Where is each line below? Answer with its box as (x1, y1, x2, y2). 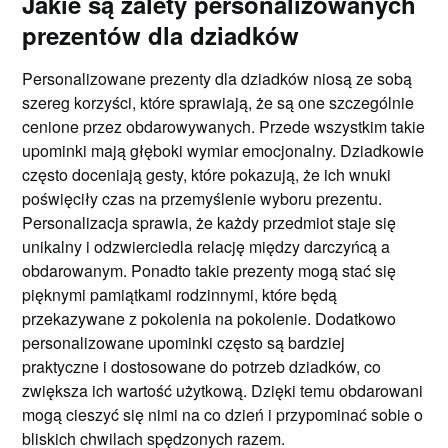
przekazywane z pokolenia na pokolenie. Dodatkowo (22, 306, 397, 330)
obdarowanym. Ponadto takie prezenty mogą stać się (22, 258, 397, 282)
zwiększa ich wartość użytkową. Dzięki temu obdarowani (22, 378, 424, 402)
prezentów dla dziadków (22, 17, 300, 52)
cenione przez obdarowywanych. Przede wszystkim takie (22, 114, 426, 138)
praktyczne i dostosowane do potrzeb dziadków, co (22, 354, 382, 378)
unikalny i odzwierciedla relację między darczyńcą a (22, 234, 391, 258)
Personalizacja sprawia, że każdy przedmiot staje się (22, 210, 397, 234)
